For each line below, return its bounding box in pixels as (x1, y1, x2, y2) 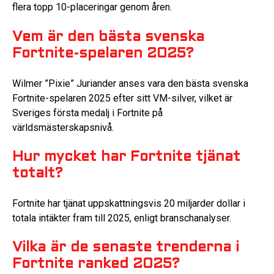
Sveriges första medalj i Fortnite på (12, 106, 163, 119)
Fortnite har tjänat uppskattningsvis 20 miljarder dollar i (12, 198, 245, 210)
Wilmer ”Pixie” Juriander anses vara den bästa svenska (12, 77, 248, 89)
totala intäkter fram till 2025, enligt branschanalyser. (12, 212, 231, 224)
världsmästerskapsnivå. (12, 121, 114, 133)
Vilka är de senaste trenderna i (12, 241, 239, 255)
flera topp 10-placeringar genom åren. (12, 1, 172, 13)
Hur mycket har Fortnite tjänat (12, 150, 240, 164)
